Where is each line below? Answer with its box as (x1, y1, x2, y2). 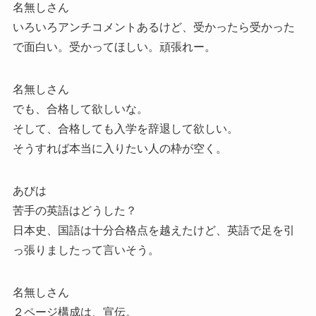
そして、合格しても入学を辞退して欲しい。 (12, 122, 238, 135)
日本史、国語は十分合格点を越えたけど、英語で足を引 (12, 224, 295, 236)
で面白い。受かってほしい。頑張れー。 (12, 40, 216, 53)
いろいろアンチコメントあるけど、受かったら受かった (12, 20, 295, 33)
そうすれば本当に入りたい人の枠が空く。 (12, 142, 227, 154)
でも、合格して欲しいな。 (12, 102, 148, 115)
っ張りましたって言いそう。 (12, 243, 159, 256)
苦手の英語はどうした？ (12, 204, 137, 217)
